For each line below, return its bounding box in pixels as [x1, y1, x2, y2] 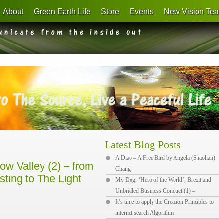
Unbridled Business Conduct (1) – [115, 187, 195, 194]
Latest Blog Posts [105, 138, 181, 151]
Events [130, 7, 153, 16]
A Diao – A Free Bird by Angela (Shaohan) [115, 154, 215, 161]
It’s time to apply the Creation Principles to [115, 198, 214, 205]
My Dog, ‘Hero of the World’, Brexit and [115, 176, 211, 183]
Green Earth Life [34, 7, 90, 16]
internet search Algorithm [115, 209, 174, 216]
